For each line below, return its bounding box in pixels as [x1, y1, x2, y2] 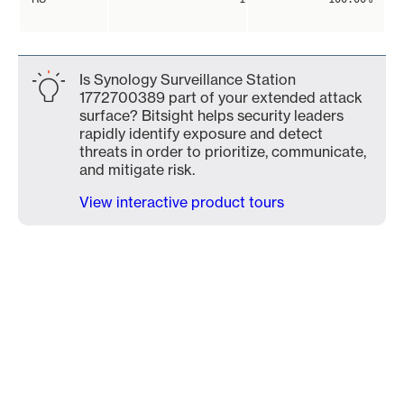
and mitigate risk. [79, 161, 195, 179]
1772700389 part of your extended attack [79, 88, 363, 106]
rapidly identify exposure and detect [79, 124, 323, 142]
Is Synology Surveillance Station [79, 70, 296, 88]
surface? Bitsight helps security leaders [79, 106, 344, 124]
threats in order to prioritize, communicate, [79, 142, 366, 161]
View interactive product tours [79, 193, 284, 211]
